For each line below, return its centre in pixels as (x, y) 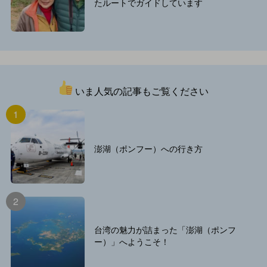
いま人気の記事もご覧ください (141, 91)
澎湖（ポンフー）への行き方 (148, 149)
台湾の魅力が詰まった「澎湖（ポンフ (165, 229)
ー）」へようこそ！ (131, 241)
